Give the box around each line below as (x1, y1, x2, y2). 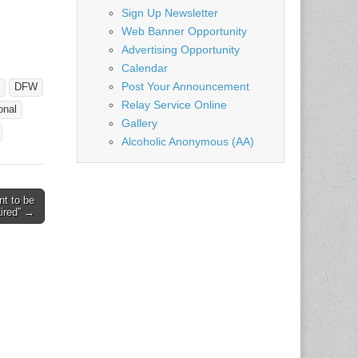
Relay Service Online (121, 97, 227, 111)
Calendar (121, 61, 168, 74)
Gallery (121, 116, 157, 129)
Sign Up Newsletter (121, 6, 218, 19)
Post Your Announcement (121, 79, 249, 93)
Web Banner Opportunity (121, 24, 247, 38)
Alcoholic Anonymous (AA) (121, 134, 254, 148)
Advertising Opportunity (121, 42, 240, 56)
